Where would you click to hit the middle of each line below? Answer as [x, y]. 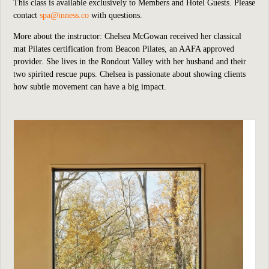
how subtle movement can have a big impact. [90, 87]
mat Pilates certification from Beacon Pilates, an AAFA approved [124, 49]
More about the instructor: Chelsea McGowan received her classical [127, 36]
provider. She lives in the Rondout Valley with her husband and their [130, 62]
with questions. [116, 15]
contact [25, 15]
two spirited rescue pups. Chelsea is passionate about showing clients [129, 74]
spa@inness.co [64, 15]
